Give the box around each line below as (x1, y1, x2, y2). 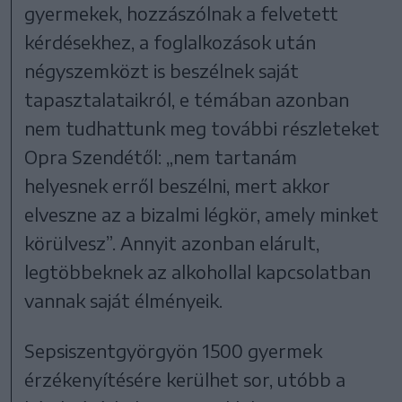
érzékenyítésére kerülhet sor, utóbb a (24, 367, 346, 390)
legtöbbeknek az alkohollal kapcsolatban (24, 259, 371, 283)
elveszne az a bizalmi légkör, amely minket (24, 202, 380, 225)
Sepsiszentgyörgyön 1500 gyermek (24, 338, 323, 362)
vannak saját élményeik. (24, 288, 223, 311)
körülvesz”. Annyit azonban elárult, (24, 231, 320, 254)
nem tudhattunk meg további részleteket (24, 116, 380, 139)
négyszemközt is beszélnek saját (24, 58, 300, 82)
